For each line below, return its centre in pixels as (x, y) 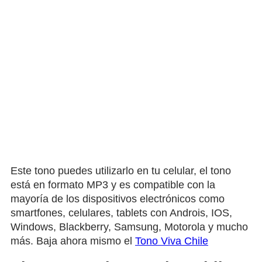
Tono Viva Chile (172, 241)
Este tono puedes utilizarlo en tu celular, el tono (121, 170)
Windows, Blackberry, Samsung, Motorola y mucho (129, 227)
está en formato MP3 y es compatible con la (113, 185)
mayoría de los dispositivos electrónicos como (118, 199)
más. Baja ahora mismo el (73, 241)
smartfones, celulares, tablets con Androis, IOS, (121, 213)
